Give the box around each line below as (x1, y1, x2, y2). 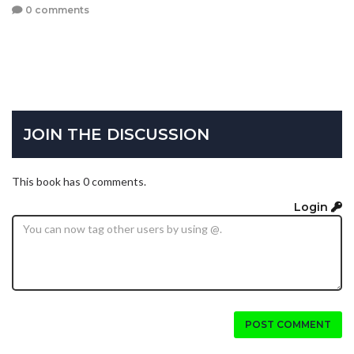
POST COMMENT (245, 318, 331, 330)
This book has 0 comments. (12, 175, 146, 189)
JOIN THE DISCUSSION (24, 125, 209, 145)
